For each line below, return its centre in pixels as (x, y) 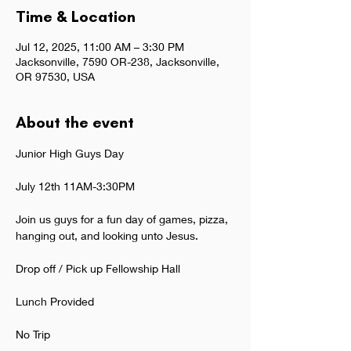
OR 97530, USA (55, 76)
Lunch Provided (55, 301)
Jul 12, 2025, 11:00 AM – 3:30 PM (100, 47)
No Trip (33, 334)
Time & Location (76, 16)
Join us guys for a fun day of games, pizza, (123, 219)
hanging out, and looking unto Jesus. (107, 235)
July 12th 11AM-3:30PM (75, 186)
